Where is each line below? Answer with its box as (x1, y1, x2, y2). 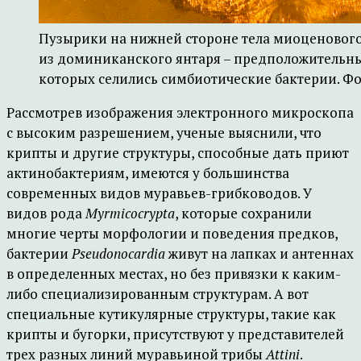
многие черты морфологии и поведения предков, (6, 224, 338, 243)
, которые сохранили (175, 204, 312, 222)
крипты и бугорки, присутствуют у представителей (6, 325, 344, 343)
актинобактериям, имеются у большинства (6, 164, 289, 182)
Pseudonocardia (72, 244, 165, 263)
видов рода (6, 204, 85, 222)
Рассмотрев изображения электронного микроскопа (6, 103, 354, 122)
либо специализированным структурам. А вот (6, 284, 309, 303)
